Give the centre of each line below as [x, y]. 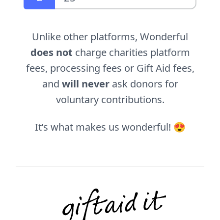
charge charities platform [131, 53]
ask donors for [144, 84]
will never [85, 84]
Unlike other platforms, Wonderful [110, 37]
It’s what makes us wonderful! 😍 [110, 127]
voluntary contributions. [110, 100]
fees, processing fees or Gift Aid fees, [110, 68]
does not [51, 53]
